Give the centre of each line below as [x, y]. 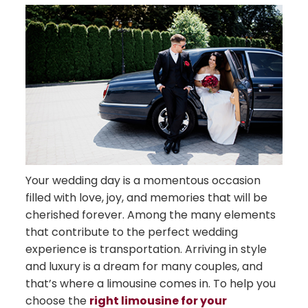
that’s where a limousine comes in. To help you [151, 284]
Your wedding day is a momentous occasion [143, 181]
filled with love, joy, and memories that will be [147, 198]
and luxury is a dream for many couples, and [144, 267]
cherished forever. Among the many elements [151, 215]
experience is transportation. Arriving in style [146, 250]
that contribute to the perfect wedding [132, 232]
